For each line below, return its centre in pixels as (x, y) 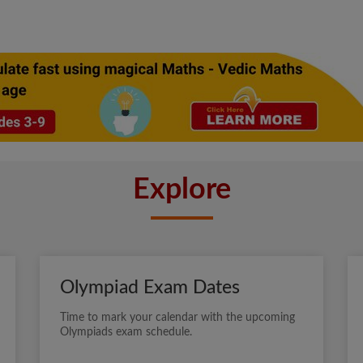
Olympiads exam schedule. (126, 333)
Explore (181, 190)
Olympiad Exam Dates (150, 288)
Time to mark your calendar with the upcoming (177, 318)
